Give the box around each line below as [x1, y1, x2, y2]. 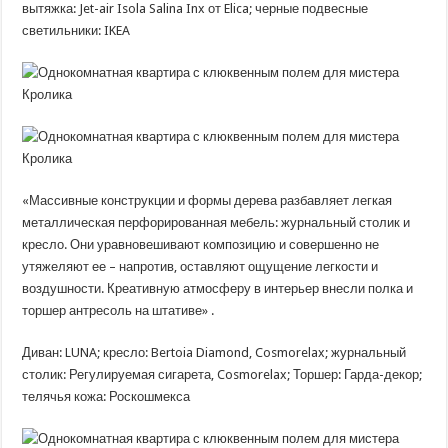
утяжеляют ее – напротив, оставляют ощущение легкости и [22, 259, 379, 274]
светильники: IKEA [22, 23, 131, 38]
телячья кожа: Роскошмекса [22, 389, 191, 404]
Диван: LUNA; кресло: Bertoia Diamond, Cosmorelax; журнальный [22, 345, 407, 360]
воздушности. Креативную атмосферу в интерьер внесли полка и [22, 281, 414, 296]
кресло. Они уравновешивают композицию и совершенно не [22, 237, 380, 252]
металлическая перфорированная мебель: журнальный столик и [22, 215, 411, 230]
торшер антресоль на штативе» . [22, 303, 215, 318]
